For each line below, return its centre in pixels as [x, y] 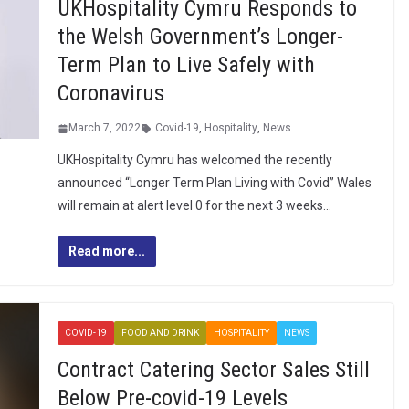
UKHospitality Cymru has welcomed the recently [194, 160]
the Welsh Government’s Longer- [200, 37]
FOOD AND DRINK [160, 333]
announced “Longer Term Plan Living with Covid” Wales [214, 183]
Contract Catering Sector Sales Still [213, 370]
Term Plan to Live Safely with [186, 65]
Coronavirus [110, 93]
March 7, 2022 [104, 128]
